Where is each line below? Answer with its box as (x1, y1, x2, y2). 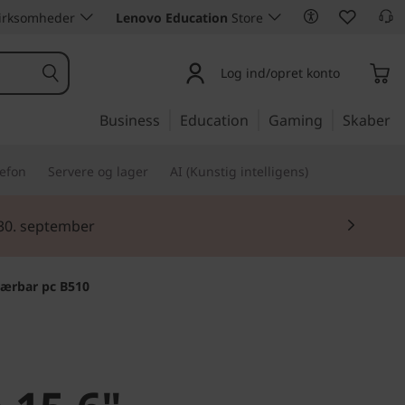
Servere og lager (48, 163, 148, 180)
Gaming (268, 110, 323, 130)
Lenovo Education (116, 9, 228, 26)
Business (99, 110, 160, 130)
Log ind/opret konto (220, 63, 340, 81)
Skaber (343, 110, 391, 130)
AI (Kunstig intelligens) (170, 163, 308, 180)
